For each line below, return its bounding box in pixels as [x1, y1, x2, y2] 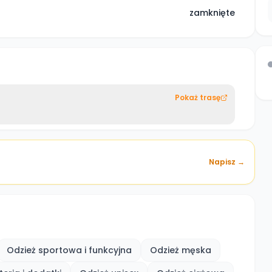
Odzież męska [150, 244, 211, 256]
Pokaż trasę [175, 92, 220, 103]
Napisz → [209, 157, 245, 167]
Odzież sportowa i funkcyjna [7, 244, 132, 256]
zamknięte [189, 7, 235, 19]
